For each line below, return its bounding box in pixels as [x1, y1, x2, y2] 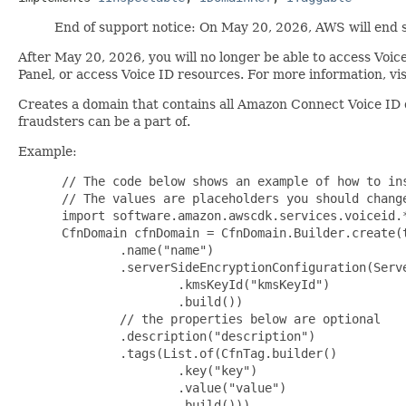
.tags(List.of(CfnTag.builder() [54, 345, 337, 361]
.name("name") [54, 242, 214, 257]
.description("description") [54, 328, 315, 343]
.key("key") [54, 362, 257, 378]
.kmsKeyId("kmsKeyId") [54, 276, 330, 292]
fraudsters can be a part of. [18, 113, 190, 129]
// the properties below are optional [54, 311, 381, 326]
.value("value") [54, 380, 286, 395]
